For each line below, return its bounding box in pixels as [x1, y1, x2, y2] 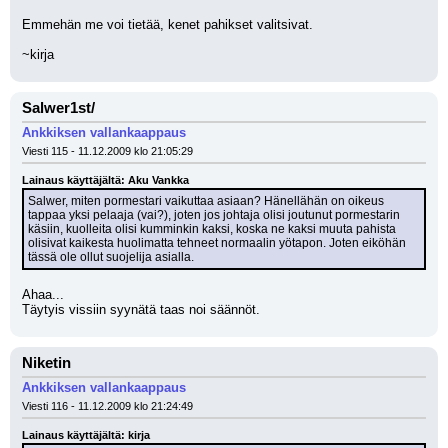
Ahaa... [22, 287, 64, 302]
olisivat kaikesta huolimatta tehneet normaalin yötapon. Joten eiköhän [28, 236, 406, 250]
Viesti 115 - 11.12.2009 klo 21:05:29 [22, 145, 193, 157]
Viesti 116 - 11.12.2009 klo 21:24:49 [22, 400, 193, 412]
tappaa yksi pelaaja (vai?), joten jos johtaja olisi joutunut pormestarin [28, 208, 400, 222]
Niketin [22, 355, 71, 371]
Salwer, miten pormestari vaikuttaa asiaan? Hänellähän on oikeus [28, 194, 384, 208]
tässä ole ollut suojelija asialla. [28, 250, 194, 264]
